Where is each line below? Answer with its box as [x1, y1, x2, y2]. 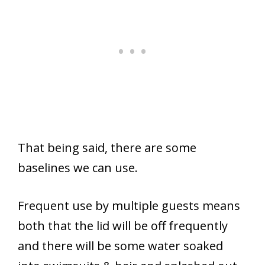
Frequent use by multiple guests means [18, 197, 240, 214]
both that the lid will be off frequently [18, 217, 228, 234]
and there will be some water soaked [18, 237, 223, 254]
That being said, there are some [18, 139, 196, 156]
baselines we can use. [18, 159, 138, 176]
